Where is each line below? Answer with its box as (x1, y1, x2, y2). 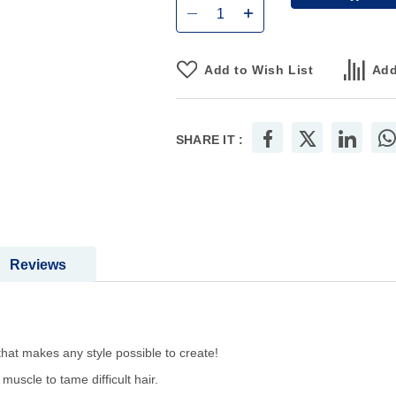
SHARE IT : (175, 133, 244, 148)
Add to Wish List (204, 63, 314, 78)
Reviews (10, 257, 66, 273)
